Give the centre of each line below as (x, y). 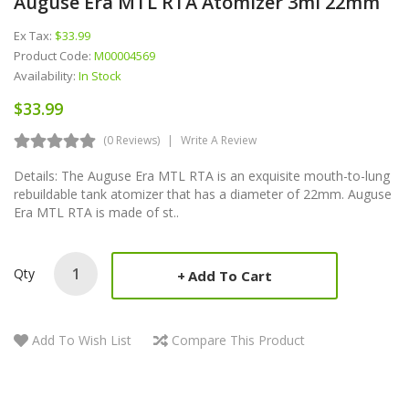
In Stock (100, 75)
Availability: (46, 75)
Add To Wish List (82, 340)
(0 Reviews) (131, 140)
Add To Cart (230, 275)
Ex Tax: (34, 35)
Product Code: (54, 55)
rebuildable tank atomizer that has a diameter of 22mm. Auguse (203, 194)
